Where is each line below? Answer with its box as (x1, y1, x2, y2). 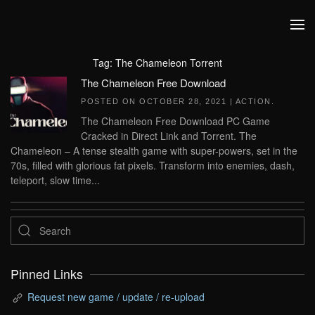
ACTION (235, 97, 271, 105)
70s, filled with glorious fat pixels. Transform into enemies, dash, (11, 158, 295, 172)
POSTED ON (81, 97, 139, 105)
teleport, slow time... (11, 173, 100, 187)
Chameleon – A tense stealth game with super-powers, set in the (11, 143, 297, 157)
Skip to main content (32, 32, 122, 46)
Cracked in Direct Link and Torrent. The (81, 129, 257, 143)
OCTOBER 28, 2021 (139, 97, 226, 105)
